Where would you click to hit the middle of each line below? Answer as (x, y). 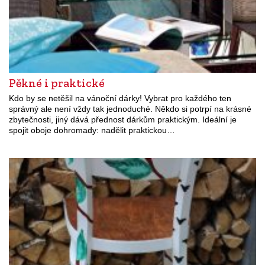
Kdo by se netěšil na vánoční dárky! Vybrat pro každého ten (120, 98)
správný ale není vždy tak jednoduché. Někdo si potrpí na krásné (130, 109)
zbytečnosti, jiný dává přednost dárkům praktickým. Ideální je (123, 119)
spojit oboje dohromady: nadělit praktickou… (92, 130)
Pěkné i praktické (57, 83)
